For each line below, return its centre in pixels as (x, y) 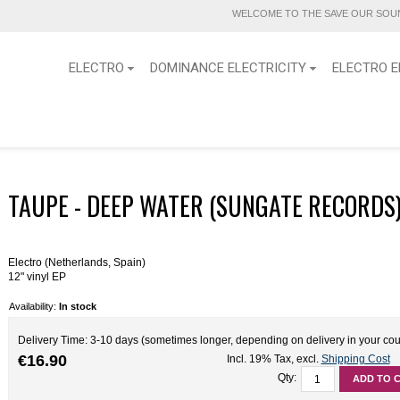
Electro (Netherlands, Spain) (77, 262)
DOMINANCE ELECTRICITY (228, 68)
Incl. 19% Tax (258, 358)
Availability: (34, 306)
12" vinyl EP (37, 277)
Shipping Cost (355, 358)
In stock (78, 306)
